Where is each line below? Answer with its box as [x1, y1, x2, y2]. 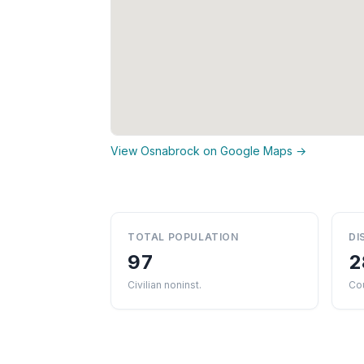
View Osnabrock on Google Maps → [110, 144, 306, 158]
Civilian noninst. [128, 279, 201, 291]
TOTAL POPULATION [128, 231, 239, 243]
